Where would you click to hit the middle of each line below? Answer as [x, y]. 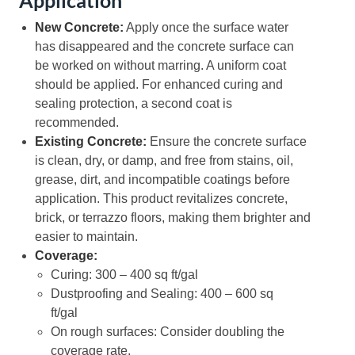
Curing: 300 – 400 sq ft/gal [124, 274]
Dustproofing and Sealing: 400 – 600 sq [162, 293]
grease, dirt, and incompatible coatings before [162, 179]
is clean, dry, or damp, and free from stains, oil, [164, 160]
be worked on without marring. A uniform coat [160, 65]
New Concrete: [79, 27]
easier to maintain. [86, 236]
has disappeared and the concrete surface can [164, 46]
